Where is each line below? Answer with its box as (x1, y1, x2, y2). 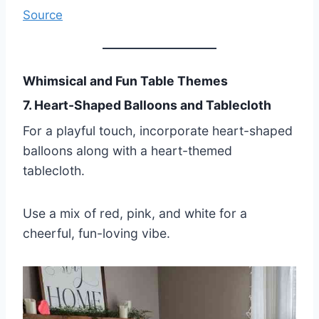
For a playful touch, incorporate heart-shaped (23, 123, 293, 139)
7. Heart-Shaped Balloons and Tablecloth (23, 98, 271, 113)
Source (23, 7, 63, 22)
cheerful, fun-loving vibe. (23, 226, 170, 241)
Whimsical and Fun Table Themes (23, 73, 228, 88)
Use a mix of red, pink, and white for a (23, 206, 247, 221)
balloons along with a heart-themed (23, 143, 232, 159)
